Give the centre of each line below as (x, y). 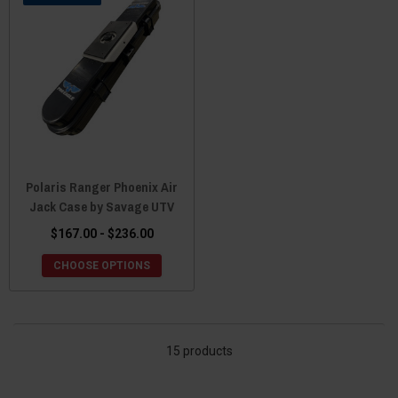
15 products (199, 351)
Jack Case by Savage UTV (102, 207)
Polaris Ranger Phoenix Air (102, 187)
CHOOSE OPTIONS (102, 266)
